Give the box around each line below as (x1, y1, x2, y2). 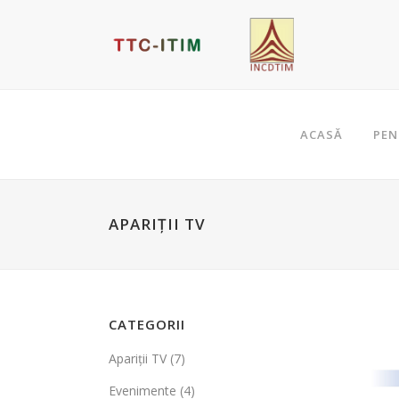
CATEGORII (109, 315, 185, 333)
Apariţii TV (109, 350, 167, 367)
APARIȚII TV (109, 214, 206, 234)
